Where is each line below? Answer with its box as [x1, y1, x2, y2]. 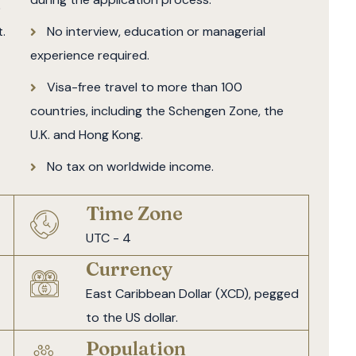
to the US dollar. [86, 309, 179, 327]
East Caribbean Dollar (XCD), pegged [86, 285, 300, 303]
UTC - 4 [86, 230, 132, 247]
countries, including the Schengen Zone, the [29, 103, 284, 120]
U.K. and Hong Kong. [29, 126, 143, 144]
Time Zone [86, 202, 184, 226]
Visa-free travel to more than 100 [46, 79, 242, 96]
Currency [86, 257, 174, 281]
